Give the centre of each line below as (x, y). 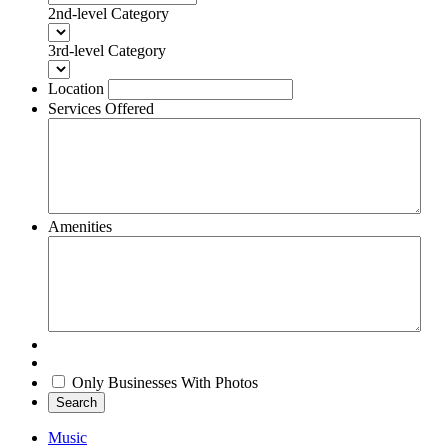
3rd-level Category (107, 50)
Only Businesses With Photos (165, 382)
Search (76, 402)
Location (76, 88)
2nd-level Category (108, 13)
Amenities (80, 226)
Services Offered (101, 108)
